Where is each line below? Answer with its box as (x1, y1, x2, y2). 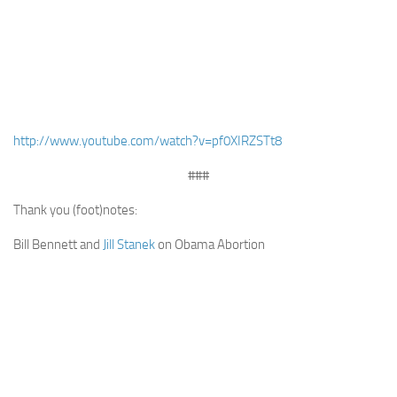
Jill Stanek (103, 236, 155, 253)
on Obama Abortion (155, 236, 265, 253)
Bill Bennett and (13, 236, 103, 253)
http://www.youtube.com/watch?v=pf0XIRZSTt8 (13, 132, 282, 149)
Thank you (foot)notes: (13, 201, 137, 218)
